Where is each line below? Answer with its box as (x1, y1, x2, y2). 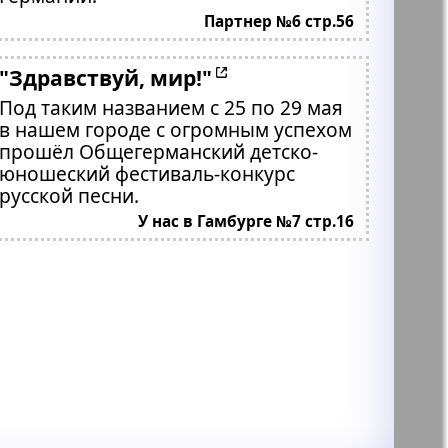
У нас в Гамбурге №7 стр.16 (137, 211, 354, 232)
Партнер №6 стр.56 (203, 11, 354, 32)
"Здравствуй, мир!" (150, 63, 213, 92)
